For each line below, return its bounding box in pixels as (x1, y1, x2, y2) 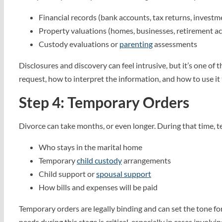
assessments (153, 39, 197, 49)
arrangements (122, 156, 171, 165)
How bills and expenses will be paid (39, 182, 158, 192)
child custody (77, 156, 122, 165)
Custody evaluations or (39, 39, 119, 49)
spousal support (96, 169, 151, 178)
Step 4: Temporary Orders (19, 93, 189, 111)
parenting (119, 39, 153, 49)
